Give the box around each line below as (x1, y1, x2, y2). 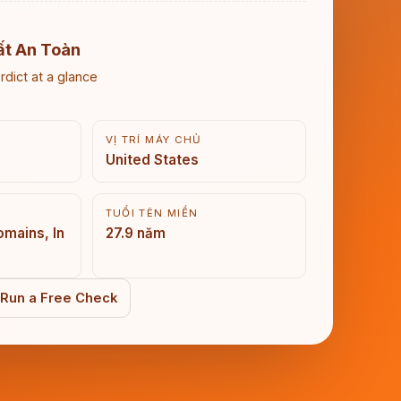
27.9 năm (105, 225, 166, 242)
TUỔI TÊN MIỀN (105, 207, 199, 219)
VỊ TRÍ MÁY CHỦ (105, 133, 202, 146)
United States (105, 151, 199, 168)
